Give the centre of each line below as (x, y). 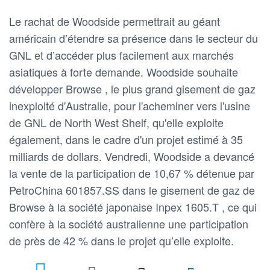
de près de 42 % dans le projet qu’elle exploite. (121, 240)
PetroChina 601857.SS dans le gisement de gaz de (132, 190)
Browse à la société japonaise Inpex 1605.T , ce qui (133, 206)
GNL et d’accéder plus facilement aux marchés (121, 55)
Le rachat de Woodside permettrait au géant (115, 21)
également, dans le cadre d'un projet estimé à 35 (126, 139)
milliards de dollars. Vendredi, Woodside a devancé (132, 156)
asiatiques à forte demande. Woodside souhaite (124, 71)
